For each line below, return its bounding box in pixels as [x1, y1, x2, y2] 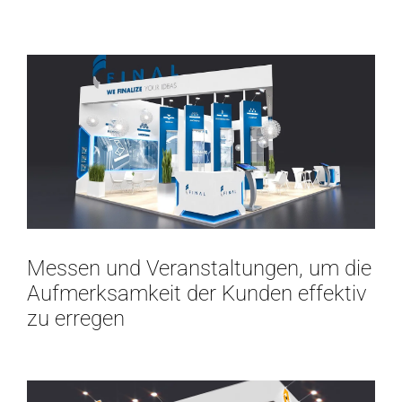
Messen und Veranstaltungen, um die [27, 256, 371, 282]
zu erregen [27, 306, 125, 332]
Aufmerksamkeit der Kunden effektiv [27, 281, 367, 307]
